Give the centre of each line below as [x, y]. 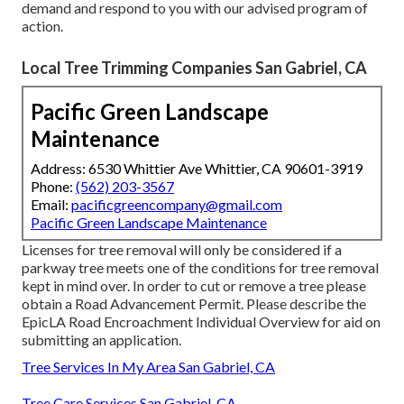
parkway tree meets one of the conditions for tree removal [200, 267]
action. [42, 25]
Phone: [53, 186]
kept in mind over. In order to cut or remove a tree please [194, 285]
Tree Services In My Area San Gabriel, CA [148, 366]
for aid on [350, 321]
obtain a [48, 303]
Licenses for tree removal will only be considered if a [182, 249]
